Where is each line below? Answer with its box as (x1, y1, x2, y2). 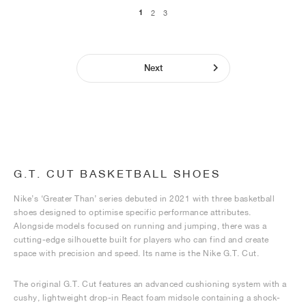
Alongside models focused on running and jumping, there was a (14, 221, 266, 231)
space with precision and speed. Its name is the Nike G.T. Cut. (14, 248, 259, 258)
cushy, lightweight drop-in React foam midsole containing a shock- (14, 292, 281, 303)
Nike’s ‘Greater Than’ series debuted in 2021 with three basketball (14, 193, 275, 204)
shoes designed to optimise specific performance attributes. (14, 207, 251, 217)
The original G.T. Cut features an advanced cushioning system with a (14, 279, 287, 289)
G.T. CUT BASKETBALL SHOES (14, 167, 221, 180)
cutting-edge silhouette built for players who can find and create (14, 234, 269, 245)
